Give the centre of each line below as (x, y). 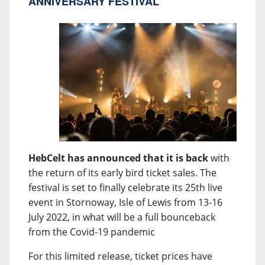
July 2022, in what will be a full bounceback (122, 217)
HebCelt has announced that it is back (118, 158)
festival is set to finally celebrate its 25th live (125, 188)
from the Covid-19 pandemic (92, 232)
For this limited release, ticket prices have (120, 256)
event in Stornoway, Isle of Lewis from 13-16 (125, 202)
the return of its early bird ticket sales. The (122, 173)
